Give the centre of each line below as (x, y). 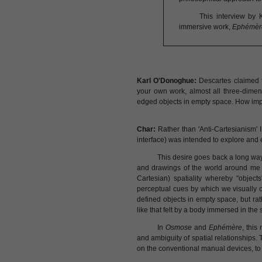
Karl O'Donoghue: (167, 81)
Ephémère (226, 227)
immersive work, (206, 27)
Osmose (179, 227)
